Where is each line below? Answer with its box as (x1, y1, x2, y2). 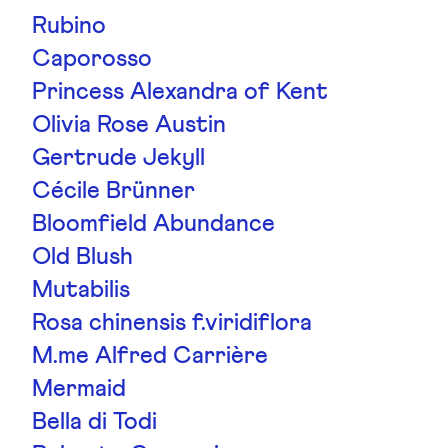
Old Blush (32, 245, 133, 269)
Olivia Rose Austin (32, 113, 226, 137)
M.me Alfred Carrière (32, 344, 268, 368)
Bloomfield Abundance (32, 212, 275, 236)
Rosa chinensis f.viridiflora (32, 311, 312, 335)
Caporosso (32, 47, 152, 71)
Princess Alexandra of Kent (32, 80, 328, 104)
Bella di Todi (32, 410, 157, 434)
